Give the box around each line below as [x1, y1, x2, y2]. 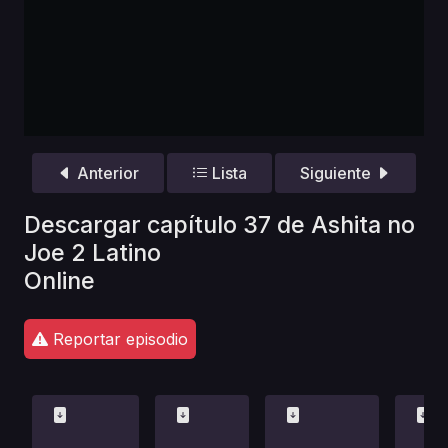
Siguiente [300, 163, 376, 184]
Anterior [72, 163, 139, 184]
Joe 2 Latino [24, 237, 161, 267]
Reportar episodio [48, 328, 188, 349]
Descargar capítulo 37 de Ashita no [24, 209, 415, 239]
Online [24, 265, 95, 295]
